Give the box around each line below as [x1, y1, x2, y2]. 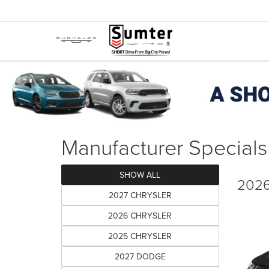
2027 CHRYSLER [108, 189, 172, 201]
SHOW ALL [119, 169, 161, 181]
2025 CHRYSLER [108, 230, 172, 242]
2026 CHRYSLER [108, 210, 172, 222]
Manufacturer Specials [61, 131, 268, 162]
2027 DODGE [114, 250, 166, 262]
